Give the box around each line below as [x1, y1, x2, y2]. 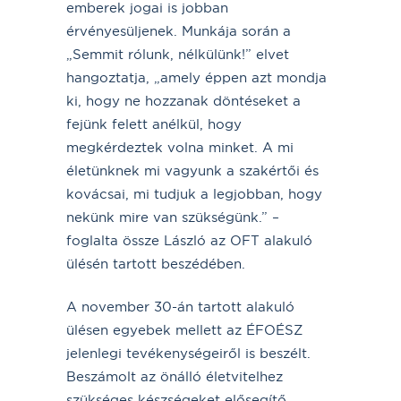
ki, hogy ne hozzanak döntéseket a [66, 91, 301, 109]
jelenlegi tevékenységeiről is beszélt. [66, 344, 311, 362]
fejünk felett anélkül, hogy [66, 115, 242, 132]
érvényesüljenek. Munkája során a [66, 21, 291, 39]
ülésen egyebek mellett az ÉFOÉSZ [66, 320, 303, 338]
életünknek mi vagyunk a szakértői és [66, 161, 319, 179]
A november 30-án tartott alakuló [66, 297, 294, 315]
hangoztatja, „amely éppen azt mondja [66, 68, 327, 86]
